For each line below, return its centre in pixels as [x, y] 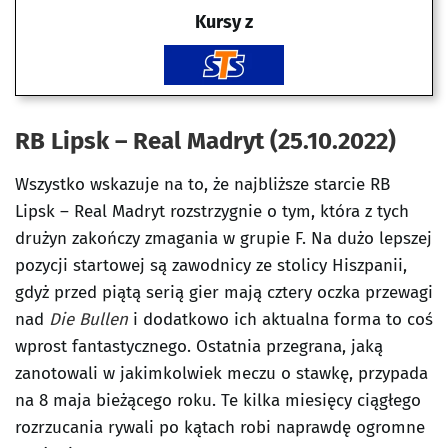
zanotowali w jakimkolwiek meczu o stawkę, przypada [221, 373]
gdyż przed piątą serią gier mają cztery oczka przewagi [224, 292]
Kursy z [224, 22]
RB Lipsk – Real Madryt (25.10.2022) [205, 141]
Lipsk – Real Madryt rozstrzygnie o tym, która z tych [212, 211]
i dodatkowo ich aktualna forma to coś [280, 319]
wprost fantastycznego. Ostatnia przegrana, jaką [199, 346]
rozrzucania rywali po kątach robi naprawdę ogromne [220, 427]
